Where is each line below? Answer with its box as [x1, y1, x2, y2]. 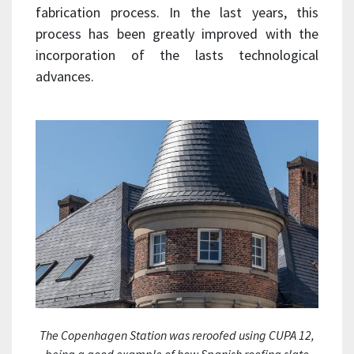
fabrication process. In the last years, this [36, 2, 318, 21]
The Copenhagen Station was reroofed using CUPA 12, [40, 327, 314, 344]
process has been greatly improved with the [36, 24, 318, 43]
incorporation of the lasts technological [36, 45, 318, 64]
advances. [36, 66, 94, 85]
